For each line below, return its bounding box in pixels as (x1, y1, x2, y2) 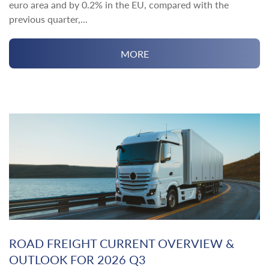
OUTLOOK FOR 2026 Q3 (9, 252, 146, 267)
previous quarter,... (9, 13, 88, 25)
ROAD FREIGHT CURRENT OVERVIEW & (9, 236, 234, 251)
